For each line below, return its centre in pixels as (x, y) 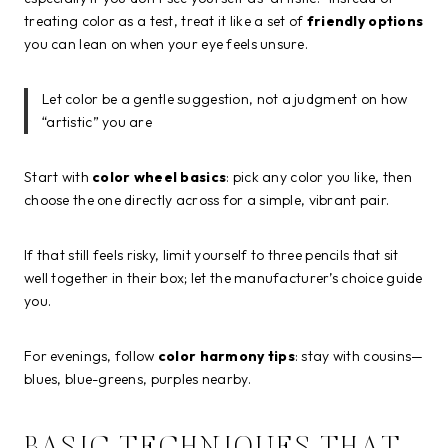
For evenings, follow (91, 355)
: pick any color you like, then (319, 176)
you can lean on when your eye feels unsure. (166, 43)
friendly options (365, 20)
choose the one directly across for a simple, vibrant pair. (207, 199)
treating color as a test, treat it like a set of (165, 20)
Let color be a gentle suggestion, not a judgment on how (225, 98)
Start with (58, 176)
